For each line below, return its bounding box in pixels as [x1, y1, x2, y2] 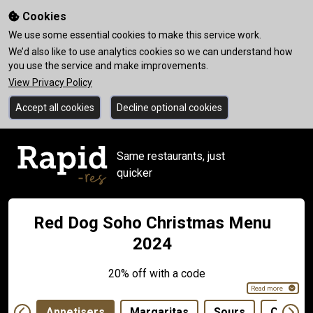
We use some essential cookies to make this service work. [8, 29, 261, 41]
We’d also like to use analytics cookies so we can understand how [8, 46, 293, 57]
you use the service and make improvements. [8, 60, 208, 71]
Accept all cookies [15, 102, 94, 113]
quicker [117, 166, 153, 180]
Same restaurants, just [117, 150, 226, 163]
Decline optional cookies [117, 102, 222, 113]
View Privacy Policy [8, 77, 92, 88]
